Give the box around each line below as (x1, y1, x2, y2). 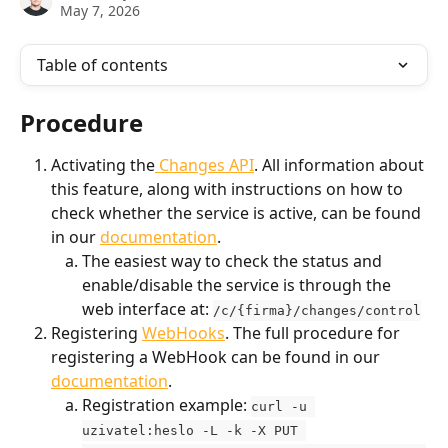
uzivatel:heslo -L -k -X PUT (82, 423, 306, 438)
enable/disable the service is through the (82, 274, 395, 296)
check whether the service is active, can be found (51, 202, 425, 224)
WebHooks (142, 322, 225, 344)
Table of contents (37, 54, 168, 76)
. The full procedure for (225, 322, 404, 344)
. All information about (254, 154, 428, 176)
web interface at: (82, 298, 213, 320)
